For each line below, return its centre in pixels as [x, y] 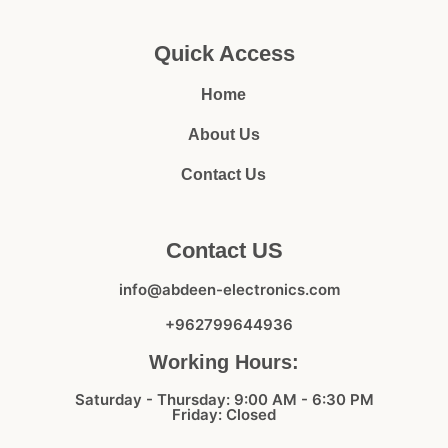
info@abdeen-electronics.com [229, 289]
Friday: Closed [224, 414]
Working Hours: [224, 361]
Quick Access [224, 53]
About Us [223, 134]
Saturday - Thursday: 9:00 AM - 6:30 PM [224, 399]
